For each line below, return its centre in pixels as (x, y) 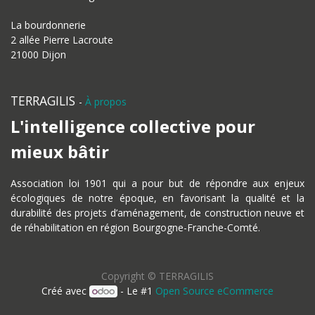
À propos (106, 102)
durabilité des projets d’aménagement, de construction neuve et (157, 213)
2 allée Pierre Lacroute (62, 40)
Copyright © (129, 276)
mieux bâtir (60, 152)
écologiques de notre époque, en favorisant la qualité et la (157, 198)
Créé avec (65, 291)
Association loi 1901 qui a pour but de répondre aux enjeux (157, 183)
